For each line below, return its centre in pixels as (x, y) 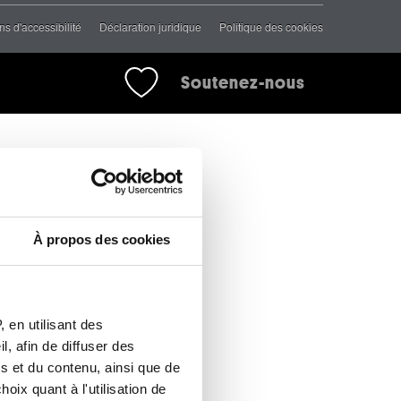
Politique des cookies (271, 27)
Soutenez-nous (243, 83)
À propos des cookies (102, 239)
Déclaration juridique (150, 27)
